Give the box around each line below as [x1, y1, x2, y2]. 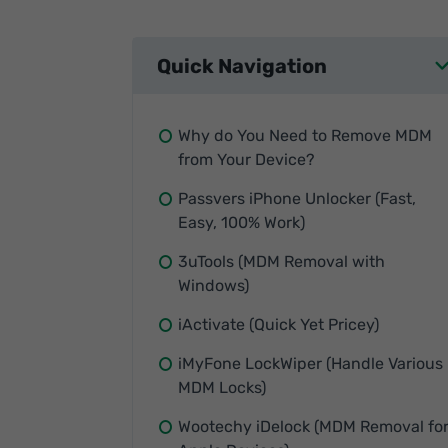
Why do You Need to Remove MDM [178, 126, 432, 145]
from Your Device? [178, 150, 315, 169]
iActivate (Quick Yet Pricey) [178, 315, 379, 334]
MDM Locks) [178, 378, 266, 397]
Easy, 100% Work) [178, 213, 305, 232]
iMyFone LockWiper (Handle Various [178, 354, 443, 373]
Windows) [178, 276, 249, 295]
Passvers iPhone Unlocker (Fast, [178, 189, 416, 208]
